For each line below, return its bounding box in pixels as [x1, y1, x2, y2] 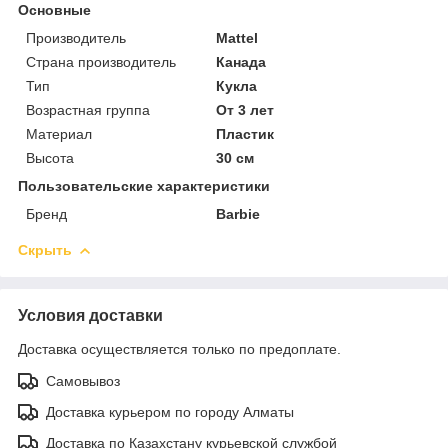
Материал [26, 125, 92, 142]
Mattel [216, 29, 259, 46]
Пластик [216, 125, 275, 142]
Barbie [216, 205, 261, 222]
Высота [26, 149, 74, 166]
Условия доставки [18, 306, 163, 324]
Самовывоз [46, 372, 120, 389]
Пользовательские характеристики [18, 177, 270, 194]
